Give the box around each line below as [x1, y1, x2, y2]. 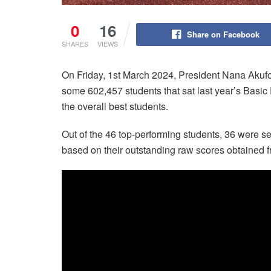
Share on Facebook [186, 28, 260, 41]
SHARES [62, 39, 88, 49]
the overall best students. [62, 99, 168, 114]
